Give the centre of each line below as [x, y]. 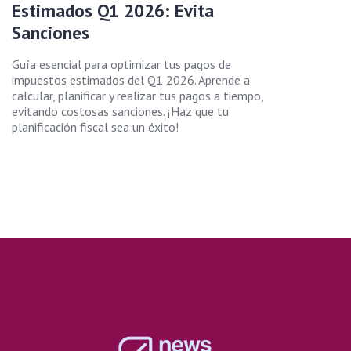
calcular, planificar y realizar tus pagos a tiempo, [138, 95]
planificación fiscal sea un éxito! [95, 127]
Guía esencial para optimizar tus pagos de [121, 64]
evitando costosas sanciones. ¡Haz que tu [120, 111]
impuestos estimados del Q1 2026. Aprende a [131, 80]
